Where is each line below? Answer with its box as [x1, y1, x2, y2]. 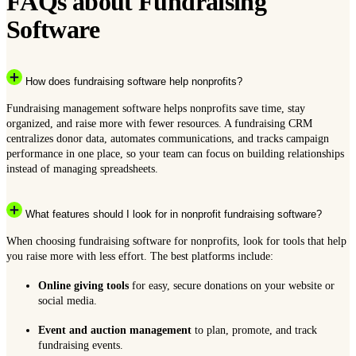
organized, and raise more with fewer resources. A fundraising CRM [6, 116, 312, 130]
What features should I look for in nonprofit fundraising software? [25, 207, 322, 220]
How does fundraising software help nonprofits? [25, 75, 242, 87]
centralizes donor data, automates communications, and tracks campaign [6, 131, 329, 145]
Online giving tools [38, 279, 129, 292]
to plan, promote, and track [192, 323, 317, 337]
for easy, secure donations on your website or [129, 279, 335, 292]
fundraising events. [38, 339, 123, 352]
